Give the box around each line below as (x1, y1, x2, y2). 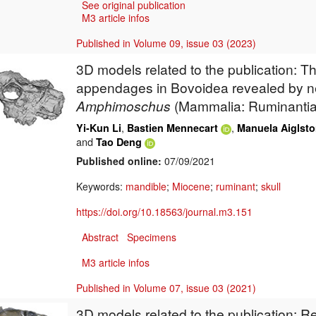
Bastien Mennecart (127, 121, 218, 135)
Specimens (127, 230, 176, 245)
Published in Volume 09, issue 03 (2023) (76, 36, 256, 51)
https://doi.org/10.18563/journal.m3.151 (76, 205, 253, 219)
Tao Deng (96, 135, 142, 150)
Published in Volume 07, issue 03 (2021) (76, 281, 256, 296)
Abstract (82, 230, 119, 245)
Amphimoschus (76, 96, 174, 116)
